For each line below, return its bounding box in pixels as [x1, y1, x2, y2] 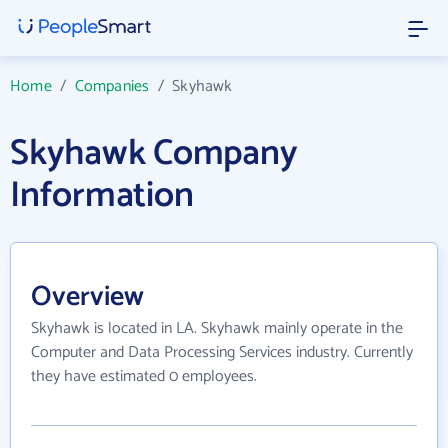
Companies [74, 73, 150, 100]
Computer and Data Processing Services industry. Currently [31, 339, 413, 366]
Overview [31, 274, 144, 320]
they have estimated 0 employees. [31, 363, 257, 390]
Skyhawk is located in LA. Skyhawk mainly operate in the [31, 315, 403, 342]
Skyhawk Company [10, 124, 298, 183]
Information [10, 166, 194, 225]
